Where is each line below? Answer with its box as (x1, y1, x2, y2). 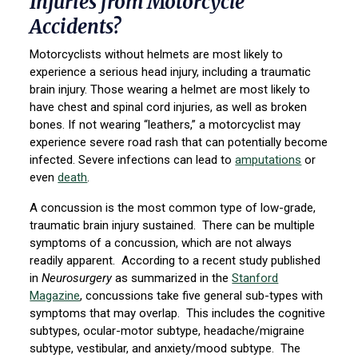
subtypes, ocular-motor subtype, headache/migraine (30, 324, 305, 339)
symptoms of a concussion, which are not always (30, 236, 292, 251)
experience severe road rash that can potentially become (30, 135, 328, 150)
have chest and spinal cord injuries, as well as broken (30, 100, 308, 115)
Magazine (30, 288, 81, 304)
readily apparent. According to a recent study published (30, 253, 321, 268)
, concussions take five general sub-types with (80, 288, 324, 304)
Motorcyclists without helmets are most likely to (30, 47, 284, 62)
